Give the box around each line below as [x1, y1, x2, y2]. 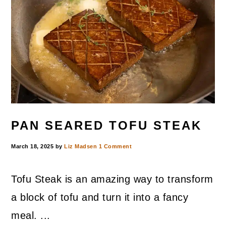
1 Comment [98, 143, 132, 150]
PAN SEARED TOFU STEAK [11, 119, 202, 133]
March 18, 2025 [11, 143, 54, 150]
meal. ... [11, 210, 50, 221]
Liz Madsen [64, 143, 97, 150]
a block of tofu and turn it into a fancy [11, 192, 189, 203]
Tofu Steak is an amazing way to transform [11, 174, 213, 185]
